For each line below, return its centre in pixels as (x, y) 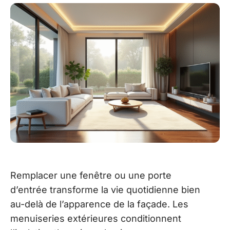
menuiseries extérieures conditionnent (96, 218)
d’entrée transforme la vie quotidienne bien (105, 189)
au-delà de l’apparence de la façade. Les (99, 204)
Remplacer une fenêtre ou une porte (91, 175)
